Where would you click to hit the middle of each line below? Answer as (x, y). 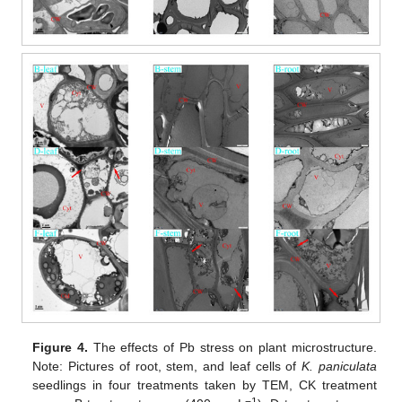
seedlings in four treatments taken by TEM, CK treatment (205, 385)
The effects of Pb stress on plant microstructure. (232, 348)
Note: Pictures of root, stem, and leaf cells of (167, 367)
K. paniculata (339, 367)
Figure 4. (61, 348)
